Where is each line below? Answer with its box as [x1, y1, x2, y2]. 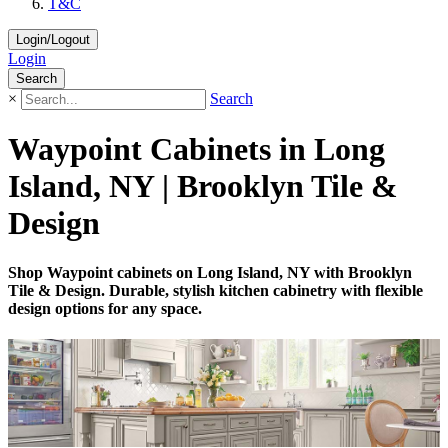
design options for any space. [8, 299, 202, 317]
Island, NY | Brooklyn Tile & [8, 168, 398, 205]
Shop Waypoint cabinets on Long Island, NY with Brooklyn [8, 263, 412, 281]
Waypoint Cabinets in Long [8, 131, 385, 168]
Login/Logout [16, 32, 90, 47]
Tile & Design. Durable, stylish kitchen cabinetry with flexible [8, 281, 423, 299]
